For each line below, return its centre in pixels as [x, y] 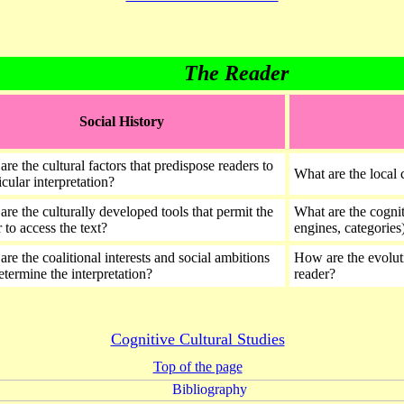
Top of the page [197, 367]
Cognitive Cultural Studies [197, 339]
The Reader [236, 73]
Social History [124, 121]
